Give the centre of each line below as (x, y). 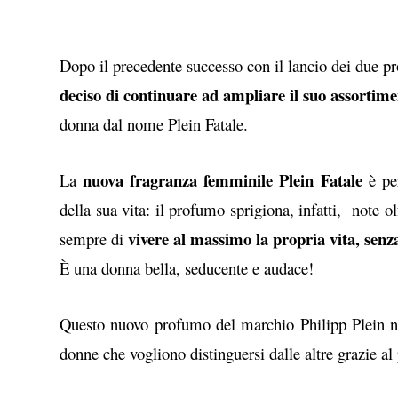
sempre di (94, 238)
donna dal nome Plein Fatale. (156, 123)
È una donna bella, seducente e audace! (189, 267)
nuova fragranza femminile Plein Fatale (219, 179)
